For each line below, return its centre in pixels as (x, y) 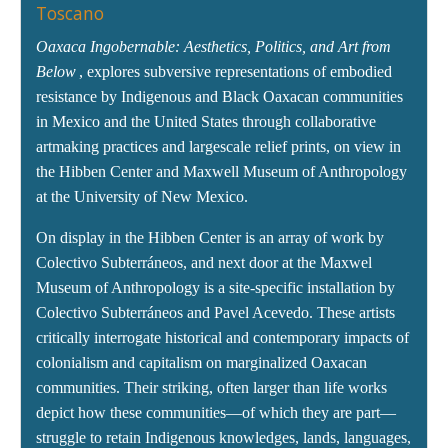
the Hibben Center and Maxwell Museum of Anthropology (221, 172)
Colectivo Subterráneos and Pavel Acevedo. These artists (215, 313)
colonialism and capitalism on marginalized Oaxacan (201, 363)
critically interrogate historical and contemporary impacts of (222, 338)
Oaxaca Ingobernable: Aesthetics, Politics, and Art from (213, 47)
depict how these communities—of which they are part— (216, 413)
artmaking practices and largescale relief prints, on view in (218, 147)
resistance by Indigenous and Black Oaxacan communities (219, 97)
